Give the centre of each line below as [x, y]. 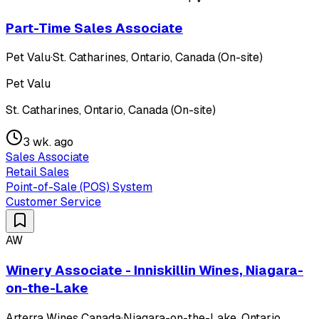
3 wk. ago [48, 142]
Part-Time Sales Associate [94, 28]
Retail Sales [37, 172]
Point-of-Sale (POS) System [79, 187]
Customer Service [53, 202]
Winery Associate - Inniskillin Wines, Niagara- [155, 271]
